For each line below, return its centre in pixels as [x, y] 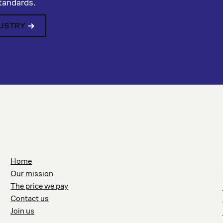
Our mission [32, 173]
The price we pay [40, 186]
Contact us [30, 198]
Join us [23, 211]
